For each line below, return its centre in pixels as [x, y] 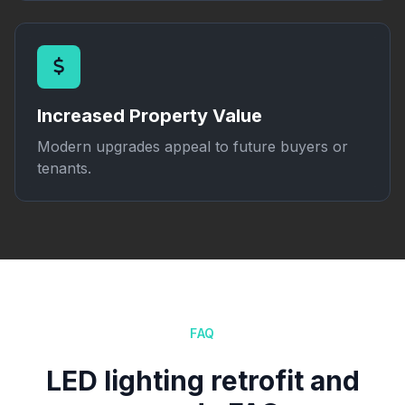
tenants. [64, 168]
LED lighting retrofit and [202, 381]
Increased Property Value [150, 116]
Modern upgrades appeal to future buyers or [193, 146]
